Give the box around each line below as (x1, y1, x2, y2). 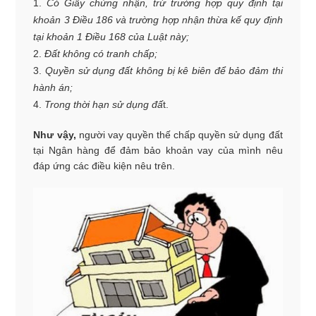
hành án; (33, 82, 73, 93)
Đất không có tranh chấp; (44, 48, 158, 59)
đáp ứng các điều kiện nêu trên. (33, 160, 176, 171)
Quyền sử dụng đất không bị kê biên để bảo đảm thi (45, 65, 283, 76)
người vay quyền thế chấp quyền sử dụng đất (75, 129, 283, 140)
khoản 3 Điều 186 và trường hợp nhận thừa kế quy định (33, 14, 283, 25)
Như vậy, (33, 129, 76, 140)
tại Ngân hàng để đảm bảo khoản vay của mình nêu (33, 145, 283, 156)
